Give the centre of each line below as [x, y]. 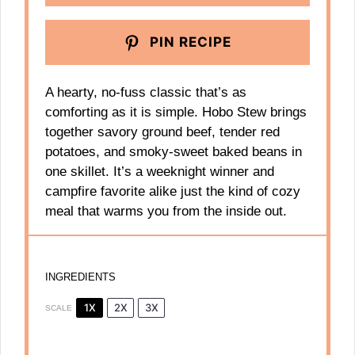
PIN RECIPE [188, 42]
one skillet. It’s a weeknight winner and [160, 171]
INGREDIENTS [81, 277]
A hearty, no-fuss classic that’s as [146, 92]
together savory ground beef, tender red [163, 132]
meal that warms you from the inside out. [166, 211]
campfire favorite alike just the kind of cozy [173, 191]
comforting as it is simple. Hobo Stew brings [176, 112]
